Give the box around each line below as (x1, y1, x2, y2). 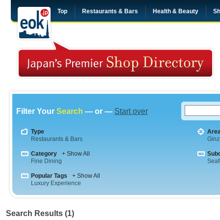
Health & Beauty (153, 8, 198, 15)
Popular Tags (31, 172, 67, 179)
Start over (114, 107, 148, 115)
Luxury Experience (31, 180, 81, 187)
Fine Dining (31, 158, 62, 165)
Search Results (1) (6, 209, 74, 218)
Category (31, 150, 57, 157)
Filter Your (16, 107, 56, 115)
